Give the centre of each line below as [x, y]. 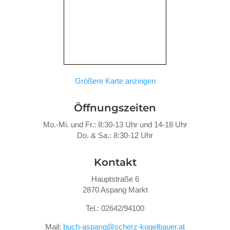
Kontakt [115, 162]
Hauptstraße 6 [115, 179]
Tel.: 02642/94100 [115, 208]
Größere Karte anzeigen [115, 81]
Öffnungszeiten [115, 108]
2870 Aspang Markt [115, 189]
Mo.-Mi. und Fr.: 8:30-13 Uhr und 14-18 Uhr [115, 124]
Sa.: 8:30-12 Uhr [126, 135]
